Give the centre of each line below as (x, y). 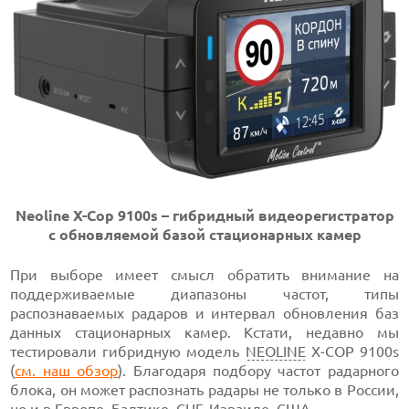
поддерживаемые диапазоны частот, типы (204, 294)
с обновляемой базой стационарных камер (204, 235)
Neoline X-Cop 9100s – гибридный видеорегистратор (204, 216)
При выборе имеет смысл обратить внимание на (204, 275)
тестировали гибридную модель (128, 352)
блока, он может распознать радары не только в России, (204, 390)
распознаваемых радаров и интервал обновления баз (204, 314)
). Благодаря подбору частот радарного (258, 371)
